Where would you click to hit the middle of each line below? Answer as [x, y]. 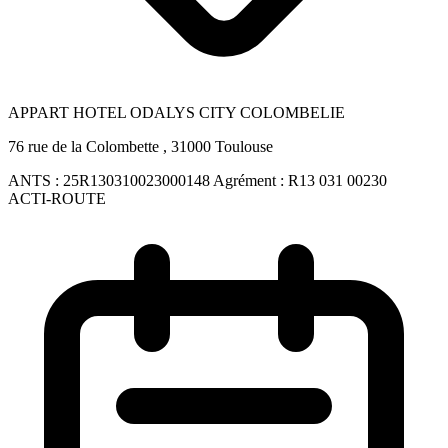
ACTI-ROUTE [57, 198]
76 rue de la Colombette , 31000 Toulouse [140, 146]
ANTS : [35, 180]
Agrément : [250, 180]
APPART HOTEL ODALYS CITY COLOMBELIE [176, 112]
